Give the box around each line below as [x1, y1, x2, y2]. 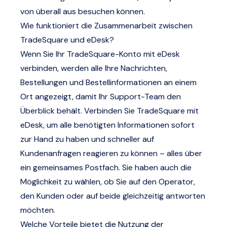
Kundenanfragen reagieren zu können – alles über [20, 148, 202, 159]
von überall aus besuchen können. [20, 6, 145, 17]
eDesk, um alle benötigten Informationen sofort [20, 120, 195, 130]
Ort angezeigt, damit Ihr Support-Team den [20, 91, 181, 102]
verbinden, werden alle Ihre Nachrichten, [20, 63, 167, 73]
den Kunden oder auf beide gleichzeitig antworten [20, 191, 205, 201]
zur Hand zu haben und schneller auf [20, 134, 154, 144]
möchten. [20, 205, 55, 215]
